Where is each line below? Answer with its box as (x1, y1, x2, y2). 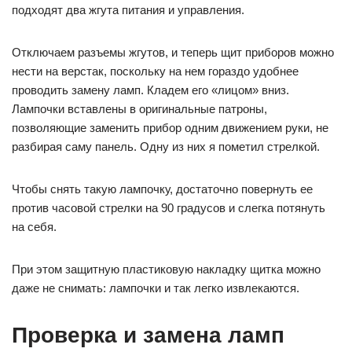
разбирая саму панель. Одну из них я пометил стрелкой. (12, 140, 320, 154)
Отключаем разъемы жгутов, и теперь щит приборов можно (12, 46, 334, 60)
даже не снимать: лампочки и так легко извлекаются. (12, 281, 299, 295)
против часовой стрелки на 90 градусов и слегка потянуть (12, 201, 325, 215)
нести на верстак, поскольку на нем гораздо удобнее (12, 64, 299, 79)
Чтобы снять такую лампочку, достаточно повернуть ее (12, 182, 313, 196)
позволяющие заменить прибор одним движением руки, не (12, 121, 328, 135)
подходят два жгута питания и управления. (12, 3, 244, 17)
